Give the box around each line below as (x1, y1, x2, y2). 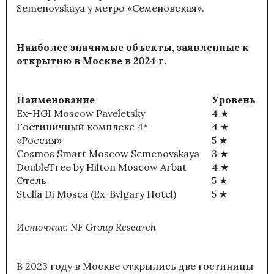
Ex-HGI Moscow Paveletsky (17, 107, 145, 120)
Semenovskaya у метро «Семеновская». (17, 2, 204, 15)
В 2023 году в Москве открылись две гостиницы (17, 260, 253, 273)
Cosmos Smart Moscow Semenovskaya (17, 147, 199, 160)
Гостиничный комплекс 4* (17, 120, 148, 133)
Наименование (17, 94, 95, 106)
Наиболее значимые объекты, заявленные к (17, 41, 249, 54)
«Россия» (17, 134, 62, 147)
